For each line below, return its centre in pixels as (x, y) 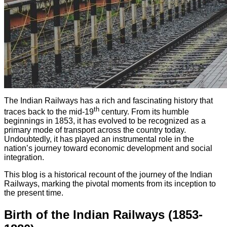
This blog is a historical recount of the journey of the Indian (108, 174)
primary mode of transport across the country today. (95, 130)
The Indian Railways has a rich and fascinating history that (108, 100)
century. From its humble (144, 111)
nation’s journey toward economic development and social (108, 148)
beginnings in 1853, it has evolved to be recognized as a (105, 121)
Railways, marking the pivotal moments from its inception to (110, 183)
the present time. (34, 193)
